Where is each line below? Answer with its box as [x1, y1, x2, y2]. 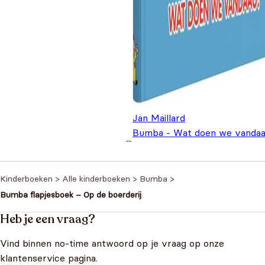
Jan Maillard [132, 112, 185, 124]
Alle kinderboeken [62, 173, 130, 185]
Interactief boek [132, 141, 205, 154]
